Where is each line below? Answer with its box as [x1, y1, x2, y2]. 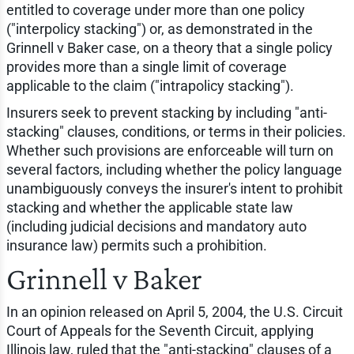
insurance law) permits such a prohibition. [6, 237, 267, 254]
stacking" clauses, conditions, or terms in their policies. [6, 123, 346, 141]
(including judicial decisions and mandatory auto [6, 218, 307, 235]
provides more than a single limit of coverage [6, 58, 287, 76]
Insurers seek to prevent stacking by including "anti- [6, 104, 327, 122]
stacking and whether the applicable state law [6, 199, 293, 217]
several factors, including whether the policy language [6, 161, 342, 179]
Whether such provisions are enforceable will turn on [6, 142, 333, 160]
